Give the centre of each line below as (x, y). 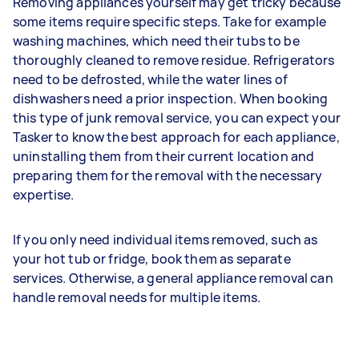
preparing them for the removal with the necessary (168, 175)
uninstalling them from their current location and (164, 156)
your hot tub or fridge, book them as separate (152, 258)
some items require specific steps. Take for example (170, 21)
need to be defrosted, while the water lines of (150, 79)
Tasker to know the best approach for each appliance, (176, 137)
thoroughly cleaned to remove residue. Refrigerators (174, 60)
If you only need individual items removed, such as (165, 239)
